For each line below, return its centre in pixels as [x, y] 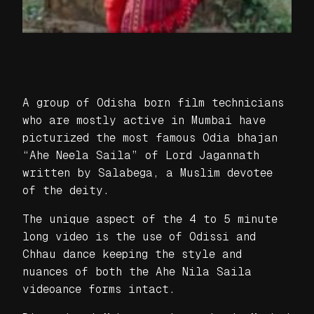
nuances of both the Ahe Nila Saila [137, 271]
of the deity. [66, 190]
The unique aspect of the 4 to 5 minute [150, 219]
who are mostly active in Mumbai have [144, 120]
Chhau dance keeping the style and [132, 254]
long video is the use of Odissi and [139, 236]
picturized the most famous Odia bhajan [150, 137]
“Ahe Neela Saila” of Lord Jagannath [141, 155]
